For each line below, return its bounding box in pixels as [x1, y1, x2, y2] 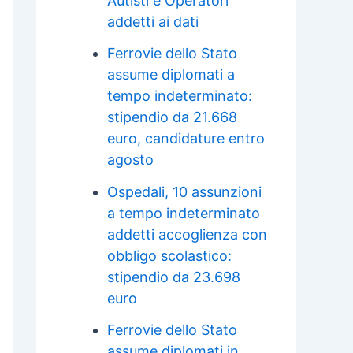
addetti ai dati [107, 13, 199, 30]
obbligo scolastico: [107, 247, 232, 264]
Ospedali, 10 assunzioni [107, 183, 262, 200]
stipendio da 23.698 [107, 268, 240, 285]
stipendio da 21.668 [107, 109, 237, 126]
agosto [107, 151, 154, 169]
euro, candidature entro [107, 130, 265, 147]
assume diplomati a [107, 66, 235, 84]
